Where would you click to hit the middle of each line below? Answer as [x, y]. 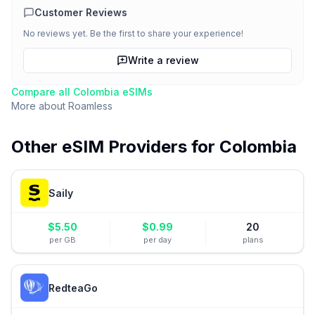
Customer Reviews [81, 12]
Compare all [42, 92]
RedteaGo [73, 288]
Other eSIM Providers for [115, 147]
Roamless [90, 106]
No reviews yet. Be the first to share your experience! [133, 33]
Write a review [163, 60]
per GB [62, 240]
